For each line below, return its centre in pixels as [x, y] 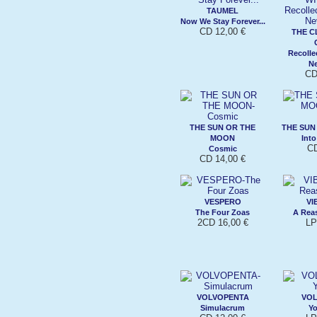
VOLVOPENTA [223, 297]
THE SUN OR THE [223, 127]
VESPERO [223, 201]
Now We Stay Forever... [223, 21]
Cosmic [223, 148]
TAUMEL [223, 10]
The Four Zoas [223, 212]
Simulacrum [223, 307]
